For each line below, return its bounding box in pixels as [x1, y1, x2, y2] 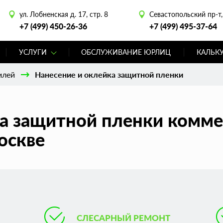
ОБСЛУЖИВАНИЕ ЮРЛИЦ [81, 48, 171, 56]
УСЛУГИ [18, 48, 47, 56]
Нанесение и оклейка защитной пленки [35, 70, 183, 79]
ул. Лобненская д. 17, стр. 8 [19, 10, 108, 18]
